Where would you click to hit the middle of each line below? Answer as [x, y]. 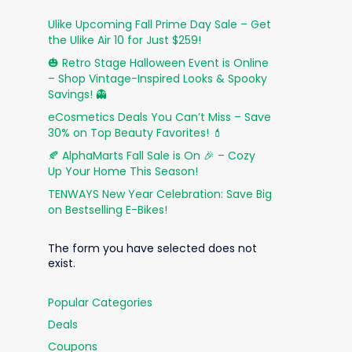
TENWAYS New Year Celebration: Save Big [160, 194]
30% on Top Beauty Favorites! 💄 [136, 133]
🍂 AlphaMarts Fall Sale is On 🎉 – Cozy [152, 156]
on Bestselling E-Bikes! [108, 210]
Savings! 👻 [77, 95]
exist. [62, 264]
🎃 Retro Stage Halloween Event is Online [158, 63]
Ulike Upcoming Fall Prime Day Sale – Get [159, 25]
